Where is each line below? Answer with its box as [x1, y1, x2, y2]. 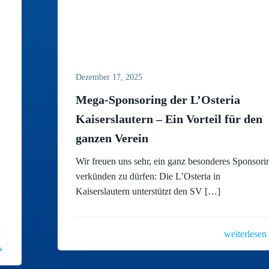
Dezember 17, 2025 [76, 73, 143, 82]
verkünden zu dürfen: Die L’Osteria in [76, 171, 221, 181]
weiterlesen [223, 229, 267, 239]
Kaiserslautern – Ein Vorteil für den [76, 112, 263, 125]
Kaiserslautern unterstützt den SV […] [76, 186, 221, 196]
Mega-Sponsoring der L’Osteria [76, 93, 241, 106]
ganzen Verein [76, 131, 149, 145]
